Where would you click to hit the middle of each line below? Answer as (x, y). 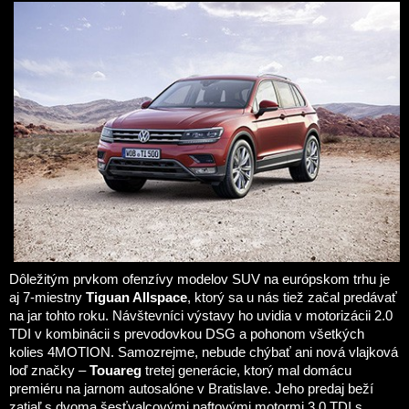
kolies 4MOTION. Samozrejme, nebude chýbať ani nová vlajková (204, 353)
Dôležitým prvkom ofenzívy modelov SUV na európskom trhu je (199, 280)
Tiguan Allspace (136, 298)
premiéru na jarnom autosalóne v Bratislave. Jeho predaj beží (191, 389)
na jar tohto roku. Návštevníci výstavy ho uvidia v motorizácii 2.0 (201, 316)
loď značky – (49, 371)
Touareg (115, 371)
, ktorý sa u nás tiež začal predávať (292, 298)
